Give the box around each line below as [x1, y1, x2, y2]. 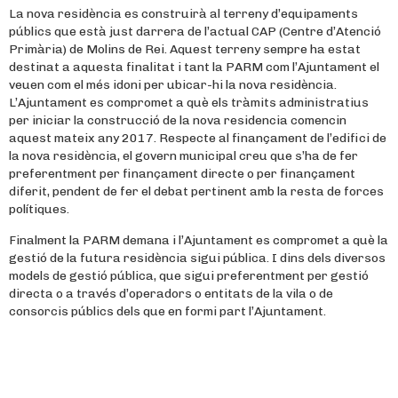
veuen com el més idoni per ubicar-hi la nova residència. [9, 77, 337, 92]
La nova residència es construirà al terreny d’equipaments [9, 6, 358, 21]
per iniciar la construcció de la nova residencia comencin [9, 113, 346, 128]
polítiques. [9, 202, 69, 217]
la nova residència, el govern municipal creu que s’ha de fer [9, 148, 358, 163]
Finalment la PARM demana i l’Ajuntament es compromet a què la [9, 233, 388, 248]
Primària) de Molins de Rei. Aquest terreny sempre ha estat [9, 42, 361, 57]
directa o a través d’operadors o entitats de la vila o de [9, 286, 333, 301]
